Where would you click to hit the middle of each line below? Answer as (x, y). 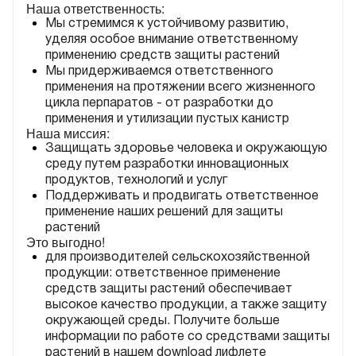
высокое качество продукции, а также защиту (186, 305)
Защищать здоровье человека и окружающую (186, 149)
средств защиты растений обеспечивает (169, 289)
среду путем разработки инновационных (167, 164)
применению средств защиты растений (163, 56)
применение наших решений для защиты (164, 212)
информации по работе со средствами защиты (188, 337)
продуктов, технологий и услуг (136, 180)
